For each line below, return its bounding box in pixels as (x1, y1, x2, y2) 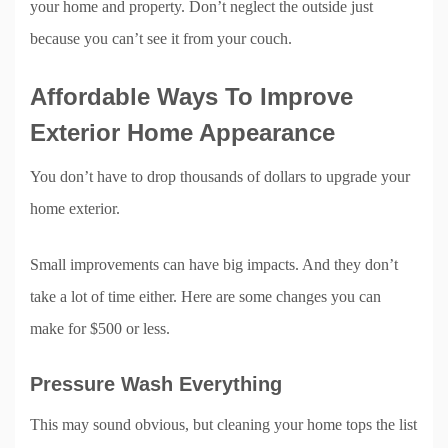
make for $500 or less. (30, 319, 170, 337)
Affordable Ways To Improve (30, 82, 353, 110)
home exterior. (30, 199, 120, 217)
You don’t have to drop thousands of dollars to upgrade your (30, 167, 410, 185)
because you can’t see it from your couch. (30, 29, 292, 47)
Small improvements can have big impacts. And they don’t (30, 255, 398, 273)
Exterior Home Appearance (30, 118, 335, 146)
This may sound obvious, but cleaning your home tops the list (30, 415, 417, 433)
